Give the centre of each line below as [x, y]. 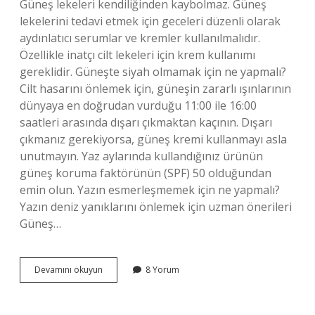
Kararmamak [128, 282]
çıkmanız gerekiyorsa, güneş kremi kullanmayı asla [153, 139]
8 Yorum [162, 270]
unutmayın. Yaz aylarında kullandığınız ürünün [141, 156]
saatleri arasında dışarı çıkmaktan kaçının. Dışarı [146, 122]
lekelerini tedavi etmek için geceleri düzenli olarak [150, 21]
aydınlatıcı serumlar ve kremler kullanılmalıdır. [140, 38]
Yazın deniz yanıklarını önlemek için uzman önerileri [156, 207]
